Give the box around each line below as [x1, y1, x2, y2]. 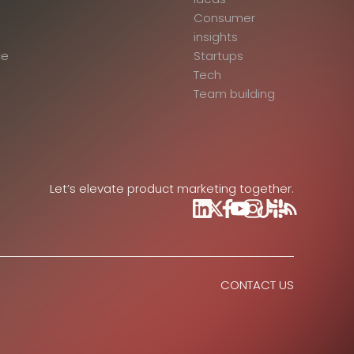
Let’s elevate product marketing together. [50, 180, 294, 198]
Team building [193, 85, 275, 103]
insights [193, 28, 238, 46]
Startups [193, 47, 243, 65]
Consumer [193, 9, 255, 27]
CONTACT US [220, 277, 294, 293]
